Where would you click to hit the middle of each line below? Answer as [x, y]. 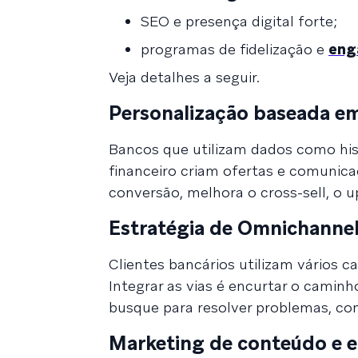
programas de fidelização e [235, 49]
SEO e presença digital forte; [239, 21]
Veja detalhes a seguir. [184, 77]
